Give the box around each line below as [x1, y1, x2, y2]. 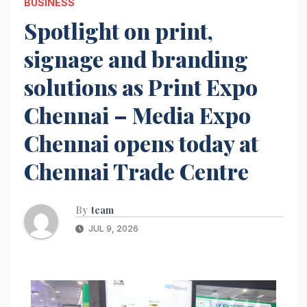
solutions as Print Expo [24, 71, 258, 101]
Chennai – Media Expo [24, 99, 251, 130]
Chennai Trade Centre [24, 156, 249, 186]
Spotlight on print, [24, 15, 213, 45]
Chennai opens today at [24, 127, 258, 158]
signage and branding [24, 43, 248, 73]
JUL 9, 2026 [86, 223, 138, 234]
